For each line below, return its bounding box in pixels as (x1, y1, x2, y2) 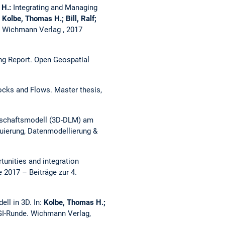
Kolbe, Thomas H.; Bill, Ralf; (2, 14, 96, 23)
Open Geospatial (34, 55, 89, 64)
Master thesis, (54, 85, 102, 94)
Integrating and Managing (13, 3, 97, 12)
